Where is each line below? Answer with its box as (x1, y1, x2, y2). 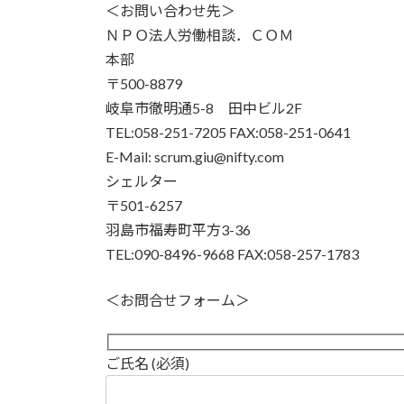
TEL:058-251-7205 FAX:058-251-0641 (106, 123, 351, 141)
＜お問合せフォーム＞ (106, 290, 250, 308)
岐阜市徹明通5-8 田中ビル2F (106, 98, 302, 116)
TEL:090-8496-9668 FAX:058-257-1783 (106, 244, 359, 262)
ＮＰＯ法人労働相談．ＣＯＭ (106, 25, 293, 43)
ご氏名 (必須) (106, 354, 189, 372)
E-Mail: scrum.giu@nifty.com (106, 147, 284, 165)
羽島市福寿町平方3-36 (106, 220, 251, 238)
